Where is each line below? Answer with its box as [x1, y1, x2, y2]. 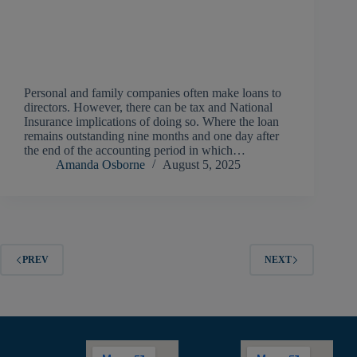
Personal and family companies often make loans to [24, 86, 281, 100]
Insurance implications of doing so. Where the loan [24, 115, 279, 129]
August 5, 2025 [163, 158, 241, 172]
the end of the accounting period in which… [24, 143, 245, 158]
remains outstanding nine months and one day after [24, 129, 279, 143]
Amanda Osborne [56, 158, 145, 172]
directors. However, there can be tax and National [24, 100, 273, 115]
